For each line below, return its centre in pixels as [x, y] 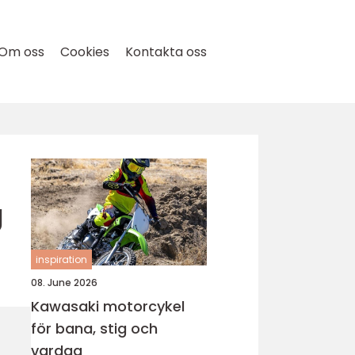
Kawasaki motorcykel [108, 306]
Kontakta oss [166, 52]
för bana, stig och [94, 328]
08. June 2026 [64, 282]
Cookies [85, 52]
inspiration [61, 260]
